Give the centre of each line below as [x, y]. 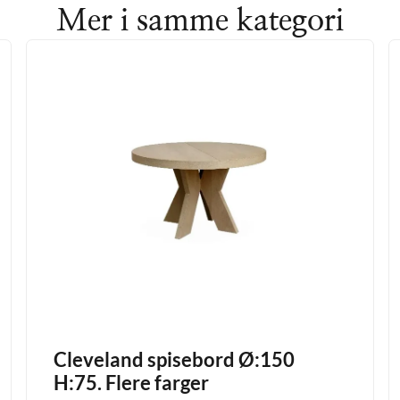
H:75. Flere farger [132, 383]
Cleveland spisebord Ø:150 [175, 360]
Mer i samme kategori [200, 22]
